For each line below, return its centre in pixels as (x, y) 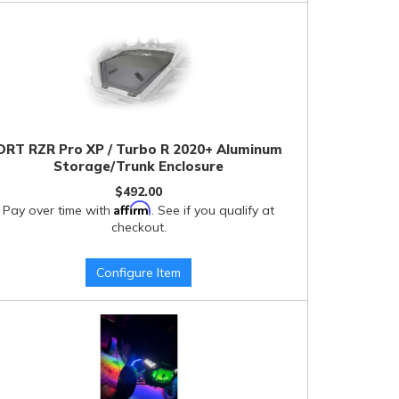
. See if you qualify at (213, 210)
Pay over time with (59, 210)
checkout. (138, 227)
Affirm (133, 208)
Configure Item (139, 273)
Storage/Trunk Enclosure (139, 166)
